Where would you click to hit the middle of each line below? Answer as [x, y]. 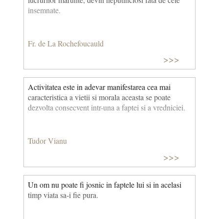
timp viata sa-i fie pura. [63, 195]
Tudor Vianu [47, 140]
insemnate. [44, 10]
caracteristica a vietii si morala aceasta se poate [99, 97]
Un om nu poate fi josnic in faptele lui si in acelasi [105, 184]
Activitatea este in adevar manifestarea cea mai [99, 87]
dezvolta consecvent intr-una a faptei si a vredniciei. [107, 108]
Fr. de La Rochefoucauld [66, 43]
